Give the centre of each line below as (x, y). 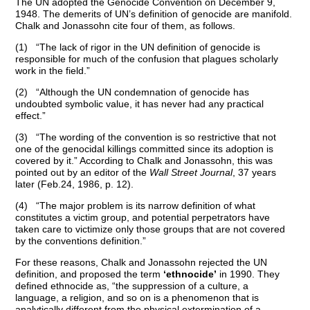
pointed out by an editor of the (83, 173)
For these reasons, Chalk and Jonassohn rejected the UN (142, 263)
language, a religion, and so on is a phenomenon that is (137, 298)
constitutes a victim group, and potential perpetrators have (143, 218)
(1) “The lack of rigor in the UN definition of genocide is (138, 47)
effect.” (31, 116)
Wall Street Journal (191, 173)
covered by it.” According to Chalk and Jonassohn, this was (144, 161)
